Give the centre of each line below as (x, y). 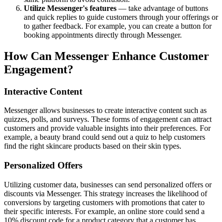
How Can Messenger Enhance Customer (107, 56)
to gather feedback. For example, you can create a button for (118, 26)
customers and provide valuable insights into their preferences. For (107, 128)
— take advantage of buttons (162, 8)
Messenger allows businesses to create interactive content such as (105, 111)
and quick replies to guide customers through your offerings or (121, 17)
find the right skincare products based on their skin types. (93, 146)
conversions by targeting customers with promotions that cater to (104, 202)
